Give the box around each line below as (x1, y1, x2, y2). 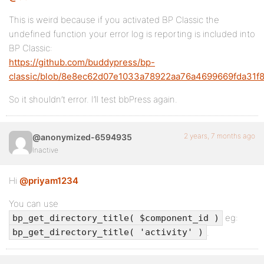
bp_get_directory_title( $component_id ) (12, 212, 219, 223)
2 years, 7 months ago (184, 131, 255, 141)
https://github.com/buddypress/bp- (9, 57, 155, 68)
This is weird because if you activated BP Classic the (9, 14, 219, 26)
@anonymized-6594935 (32, 132, 132, 143)
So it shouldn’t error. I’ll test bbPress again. (9, 94, 177, 105)
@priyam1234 (19, 175, 78, 187)
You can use (9, 198, 58, 210)
